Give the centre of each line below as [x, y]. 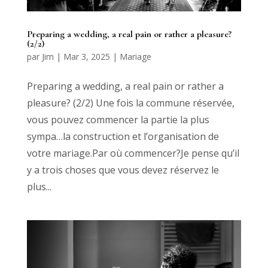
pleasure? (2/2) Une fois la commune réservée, [130, 103]
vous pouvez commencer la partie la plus [118, 119]
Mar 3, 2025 [86, 56]
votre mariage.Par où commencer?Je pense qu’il [133, 153]
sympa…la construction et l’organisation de [123, 136]
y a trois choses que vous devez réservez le [123, 170]
